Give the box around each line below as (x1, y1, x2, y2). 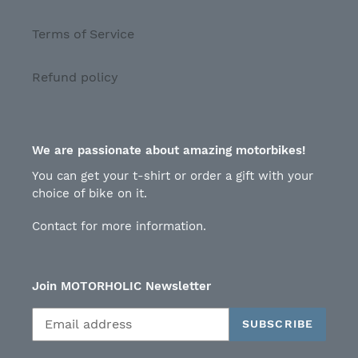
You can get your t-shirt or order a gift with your (32, 169, 313, 183)
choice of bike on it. (32, 186, 147, 201)
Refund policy (32, 69, 118, 85)
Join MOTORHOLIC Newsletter (32, 279, 211, 294)
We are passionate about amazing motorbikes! (32, 142, 305, 157)
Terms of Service (32, 26, 134, 42)
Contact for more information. (32, 219, 210, 234)
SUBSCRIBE (241, 317, 313, 331)
